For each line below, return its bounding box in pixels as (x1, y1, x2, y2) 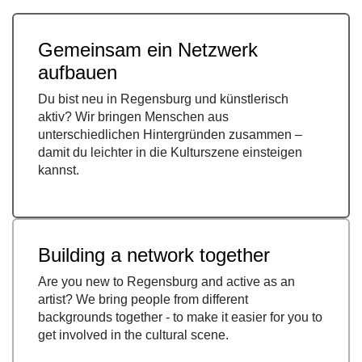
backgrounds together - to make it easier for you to (38, 310, 322, 325)
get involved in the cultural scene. (38, 328, 229, 343)
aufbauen (38, 61, 117, 84)
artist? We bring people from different (38, 293, 248, 307)
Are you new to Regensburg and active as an (38, 275, 295, 289)
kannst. (38, 163, 79, 178)
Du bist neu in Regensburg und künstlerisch (38, 92, 288, 107)
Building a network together (38, 244, 270, 267)
